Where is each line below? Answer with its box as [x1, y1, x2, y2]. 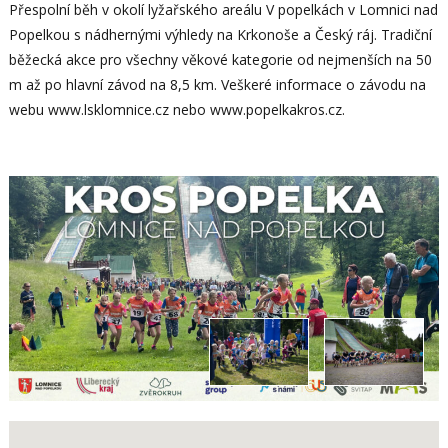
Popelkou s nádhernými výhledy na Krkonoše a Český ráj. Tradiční [8, 24, 432, 44]
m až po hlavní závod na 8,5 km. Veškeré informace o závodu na [8, 74, 426, 94]
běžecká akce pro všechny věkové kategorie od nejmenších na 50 [8, 49, 432, 69]
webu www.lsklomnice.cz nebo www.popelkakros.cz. [8, 99, 345, 119]
